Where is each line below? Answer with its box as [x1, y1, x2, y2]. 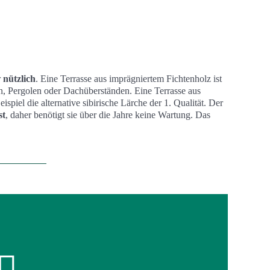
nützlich [3, 74, 36, 84]
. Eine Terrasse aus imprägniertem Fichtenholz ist [36, 74, 222, 84]
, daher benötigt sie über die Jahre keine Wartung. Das [5, 110, 210, 120]
